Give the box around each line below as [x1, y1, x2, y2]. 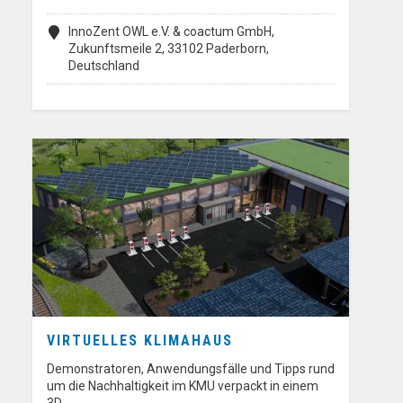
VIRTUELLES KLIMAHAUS [47, 332, 233, 350]
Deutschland [68, 58, 139, 74]
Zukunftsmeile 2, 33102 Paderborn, [68, 41, 269, 57]
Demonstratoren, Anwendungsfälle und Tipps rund [47, 362, 335, 377]
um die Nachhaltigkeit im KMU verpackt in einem [47, 379, 318, 394]
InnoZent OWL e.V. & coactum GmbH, [68, 24, 274, 40]
